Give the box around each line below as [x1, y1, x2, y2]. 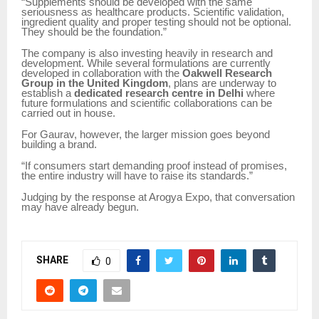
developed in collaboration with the [21, 68, 182, 80]
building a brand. [21, 139, 97, 151]
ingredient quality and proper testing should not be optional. [21, 16, 291, 28]
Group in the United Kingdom [21, 78, 168, 90]
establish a [21, 88, 74, 100]
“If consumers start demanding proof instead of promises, [21, 160, 287, 172]
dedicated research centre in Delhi [74, 88, 244, 100]
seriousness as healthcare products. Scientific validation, [21, 6, 284, 19]
